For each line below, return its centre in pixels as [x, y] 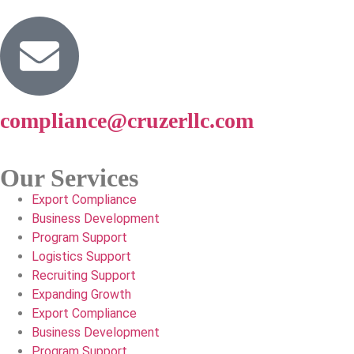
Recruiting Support [84, 275]
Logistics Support [81, 256]
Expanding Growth [81, 294]
